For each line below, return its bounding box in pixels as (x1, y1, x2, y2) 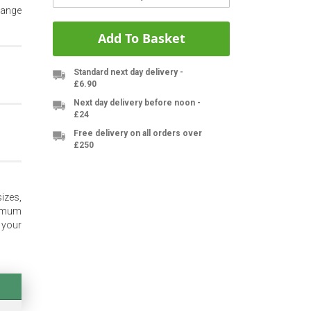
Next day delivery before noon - (74, 98, 201, 108)
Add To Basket (97, 30, 185, 48)
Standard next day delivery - (74, 67, 183, 78)
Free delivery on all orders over (74, 128, 202, 139)
